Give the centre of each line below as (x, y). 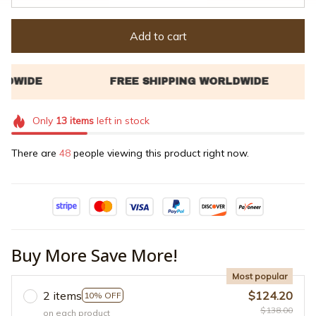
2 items (62, 295)
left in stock (121, 121)
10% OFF (103, 296)
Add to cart (158, 36)
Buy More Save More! (95, 255)
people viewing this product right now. (160, 153)
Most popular (260, 276)
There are (35, 153)
